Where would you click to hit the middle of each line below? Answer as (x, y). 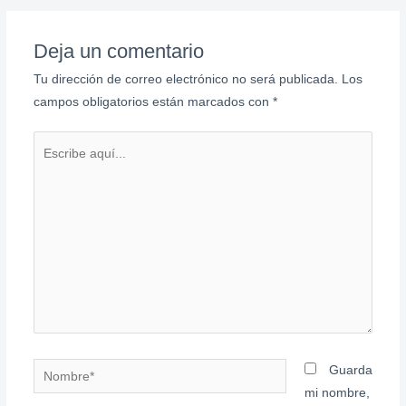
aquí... (50, 165)
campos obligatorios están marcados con (153, 101)
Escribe (53, 142)
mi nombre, (338, 393)
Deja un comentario (118, 51)
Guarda (351, 371)
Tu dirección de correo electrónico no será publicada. (185, 79)
